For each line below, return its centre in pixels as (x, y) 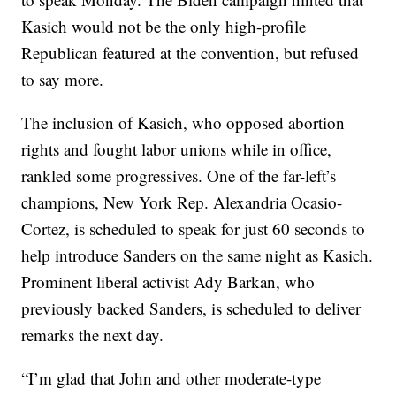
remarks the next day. (93, 335)
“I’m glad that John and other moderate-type (171, 378)
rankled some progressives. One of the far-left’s (179, 176)
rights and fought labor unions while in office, (177, 149)
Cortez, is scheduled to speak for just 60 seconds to (194, 229)
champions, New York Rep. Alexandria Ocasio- (182, 202)
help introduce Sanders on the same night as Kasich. (198, 255)
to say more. (63, 80)
